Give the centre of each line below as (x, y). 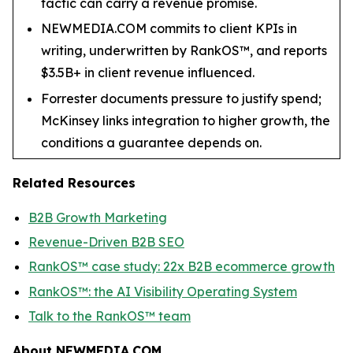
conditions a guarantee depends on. (151, 142)
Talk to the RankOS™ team (110, 316)
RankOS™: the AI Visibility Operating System (163, 291)
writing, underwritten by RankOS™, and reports (184, 51)
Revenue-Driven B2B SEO (106, 242)
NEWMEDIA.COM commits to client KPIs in (169, 29)
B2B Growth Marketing (98, 217)
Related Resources (74, 182)
